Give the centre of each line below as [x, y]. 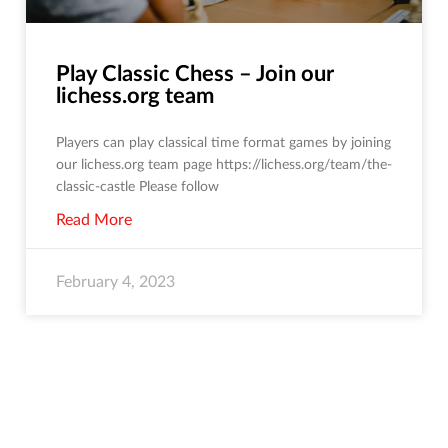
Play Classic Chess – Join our [195, 74]
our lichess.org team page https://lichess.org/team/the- [224, 165]
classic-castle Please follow [137, 187]
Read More [94, 220]
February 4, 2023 [115, 282]
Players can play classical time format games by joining [223, 143]
